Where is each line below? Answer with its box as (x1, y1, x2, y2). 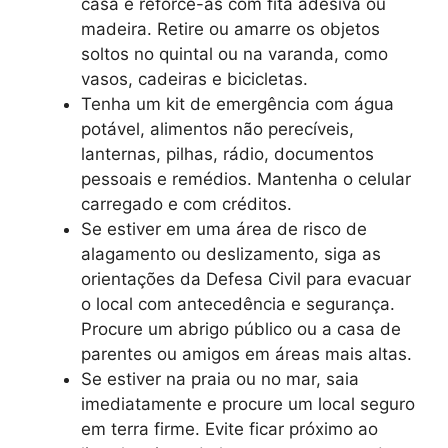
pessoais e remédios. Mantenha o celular (81, 168, 411, 189)
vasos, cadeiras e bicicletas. (81, 68, 308, 89)
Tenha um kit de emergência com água (81, 93, 394, 114)
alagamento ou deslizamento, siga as (81, 243, 381, 264)
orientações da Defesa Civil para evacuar (81, 268, 411, 289)
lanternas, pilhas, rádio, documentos (81, 143, 374, 164)
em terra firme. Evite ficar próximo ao (81, 418, 378, 439)
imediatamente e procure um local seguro (81, 393, 415, 414)
